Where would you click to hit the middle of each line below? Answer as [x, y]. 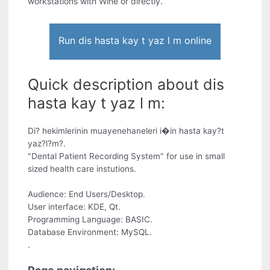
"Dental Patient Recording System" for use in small [127, 156]
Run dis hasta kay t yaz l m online [135, 41]
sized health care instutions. [82, 169]
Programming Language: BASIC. [90, 220]
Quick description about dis [126, 85]
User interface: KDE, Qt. [74, 207]
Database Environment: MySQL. [90, 232]
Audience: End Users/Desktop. [87, 194]
